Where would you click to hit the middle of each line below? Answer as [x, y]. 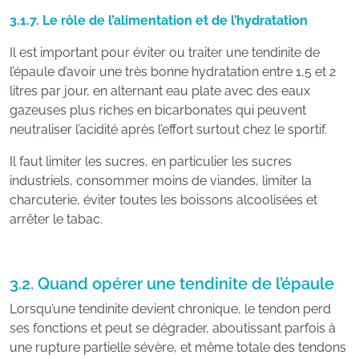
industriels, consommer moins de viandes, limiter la [161, 181]
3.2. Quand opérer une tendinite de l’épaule [172, 284]
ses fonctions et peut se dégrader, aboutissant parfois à [173, 328]
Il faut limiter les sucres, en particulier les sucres [151, 161]
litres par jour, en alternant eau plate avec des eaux [160, 91]
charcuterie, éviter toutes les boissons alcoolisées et [163, 200]
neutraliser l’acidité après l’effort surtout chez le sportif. [168, 129]
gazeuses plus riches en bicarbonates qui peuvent [158, 110]
